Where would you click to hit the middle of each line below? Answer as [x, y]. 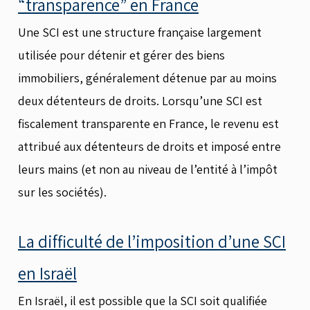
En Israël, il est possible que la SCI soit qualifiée [143, 300]
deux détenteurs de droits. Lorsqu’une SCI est [140, 101]
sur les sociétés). [62, 192]
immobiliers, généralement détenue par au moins [147, 78]
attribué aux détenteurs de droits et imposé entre [149, 146]
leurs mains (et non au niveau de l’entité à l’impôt [148, 169]
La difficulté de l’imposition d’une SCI [152, 241]
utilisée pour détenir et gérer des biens [121, 55]
